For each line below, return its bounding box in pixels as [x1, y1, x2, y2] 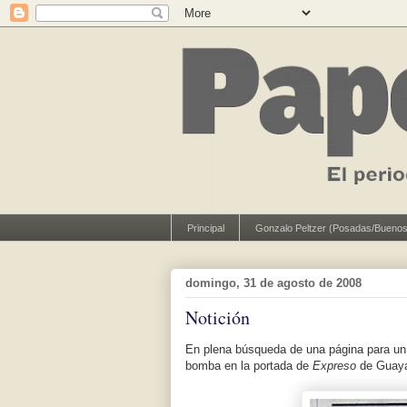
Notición [185, 305, 250, 331]
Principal [186, 222, 224, 233]
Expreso [313, 359, 356, 373]
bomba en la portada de [185, 359, 313, 373]
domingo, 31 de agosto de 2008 [185, 275, 362, 290]
